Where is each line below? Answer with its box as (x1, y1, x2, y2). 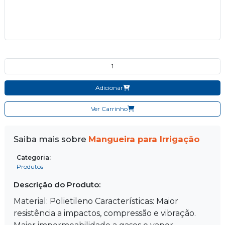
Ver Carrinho (90, 104, 128, 113)
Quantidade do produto (4, 58, 72, 66)
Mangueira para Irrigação (88, 134, 200, 144)
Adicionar (95, 83, 123, 91)
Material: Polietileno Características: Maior (14, 196, 178, 206)
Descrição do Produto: (14, 179, 100, 189)
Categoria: (17, 153, 51, 161)
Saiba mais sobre (14, 134, 88, 144)
